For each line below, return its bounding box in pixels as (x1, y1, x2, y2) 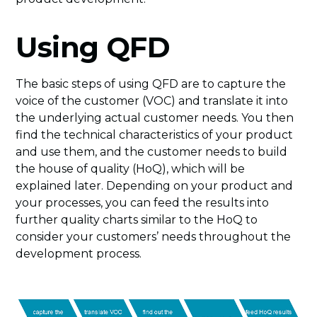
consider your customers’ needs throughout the (16, 229, 292, 243)
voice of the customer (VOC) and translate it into (16, 93, 289, 108)
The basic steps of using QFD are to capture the (16, 76, 287, 91)
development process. (16, 246, 142, 260)
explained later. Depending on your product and (16, 178, 294, 192)
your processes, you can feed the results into (16, 195, 270, 209)
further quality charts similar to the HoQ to (16, 212, 258, 226)
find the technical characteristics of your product (16, 127, 294, 142)
